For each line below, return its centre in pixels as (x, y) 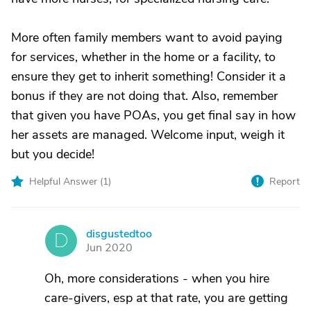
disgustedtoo (119, 234)
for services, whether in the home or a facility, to (143, 57)
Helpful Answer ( (66, 182)
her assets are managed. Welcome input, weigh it (148, 135)
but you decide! (53, 154)
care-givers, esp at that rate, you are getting (166, 298)
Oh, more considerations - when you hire (157, 278)
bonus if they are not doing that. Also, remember (144, 96)
